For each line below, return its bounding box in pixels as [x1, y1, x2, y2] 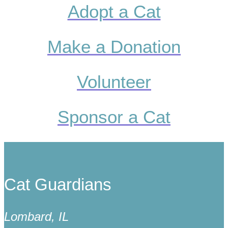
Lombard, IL [4, 209, 69, 223]
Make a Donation [47, 36, 181, 56]
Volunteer [77, 71, 151, 92]
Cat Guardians [4, 175, 111, 194]
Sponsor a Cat [58, 106, 170, 127]
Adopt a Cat [67, 1, 161, 21]
